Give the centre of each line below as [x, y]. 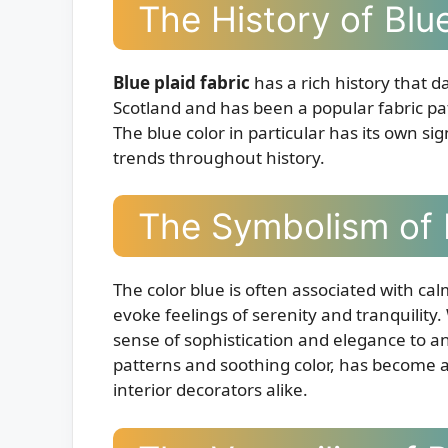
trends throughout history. [219, 157]
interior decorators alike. [210, 390]
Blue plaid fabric [181, 82]
